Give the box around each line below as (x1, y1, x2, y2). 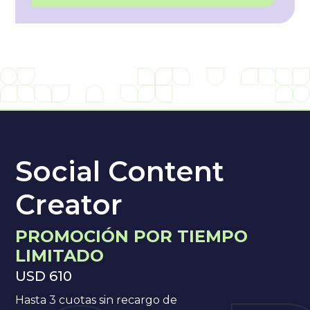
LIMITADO (15, 245, 104, 266)
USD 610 (15, 267, 73, 284)
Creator (15, 187, 123, 221)
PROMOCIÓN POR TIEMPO (15, 226, 248, 246)
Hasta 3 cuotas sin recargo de (15, 293, 178, 307)
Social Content (15, 154, 225, 188)
